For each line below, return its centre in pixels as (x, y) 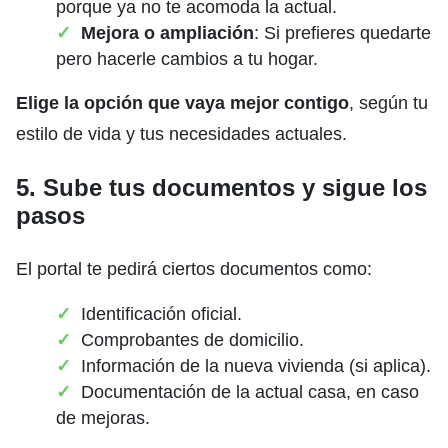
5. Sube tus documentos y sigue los (221, 187)
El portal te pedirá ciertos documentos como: (194, 268)
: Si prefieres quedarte (342, 32)
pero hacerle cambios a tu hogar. (187, 58)
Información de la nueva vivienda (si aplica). (256, 365)
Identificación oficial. (161, 313)
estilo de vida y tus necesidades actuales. (181, 133)
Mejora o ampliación (167, 32)
